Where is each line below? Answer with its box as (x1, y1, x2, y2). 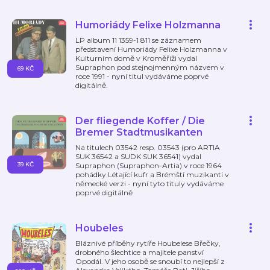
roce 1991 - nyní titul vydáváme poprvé (75, 72, 209, 81)
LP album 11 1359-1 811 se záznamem (75, 36, 201, 45)
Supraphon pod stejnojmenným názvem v (75, 63, 224, 72)
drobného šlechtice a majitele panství (75, 248, 204, 257)
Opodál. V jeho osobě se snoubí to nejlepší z (75, 257, 225, 266)
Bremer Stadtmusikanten (75, 127, 202, 138)
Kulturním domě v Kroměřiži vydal (75, 54, 197, 63)
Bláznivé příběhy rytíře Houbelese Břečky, (75, 239, 221, 248)
